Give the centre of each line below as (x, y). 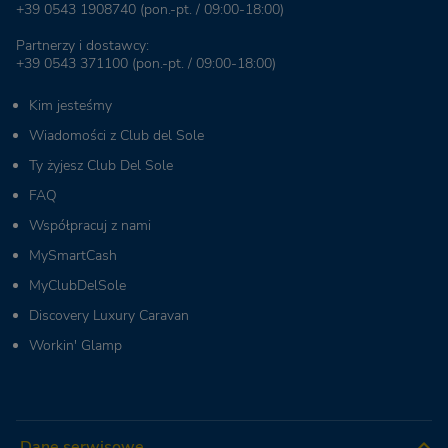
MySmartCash (73, 256)
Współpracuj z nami (90, 226)
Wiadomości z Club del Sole (116, 136)
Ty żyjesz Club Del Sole (101, 166)
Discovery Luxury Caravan (109, 316)
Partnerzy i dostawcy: (82, 46)
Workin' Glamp (75, 346)
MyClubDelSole (77, 286)
